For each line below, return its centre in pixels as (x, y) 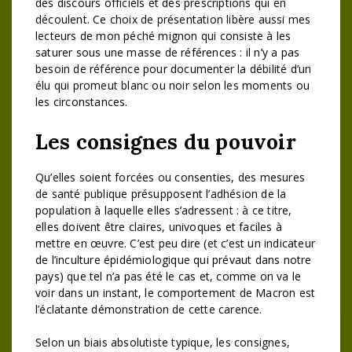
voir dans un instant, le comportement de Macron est (176, 293)
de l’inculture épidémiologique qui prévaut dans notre (174, 260)
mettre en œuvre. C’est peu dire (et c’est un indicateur (176, 243)
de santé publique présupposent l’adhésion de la (161, 194)
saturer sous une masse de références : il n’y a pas (168, 52)
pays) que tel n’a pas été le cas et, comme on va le (169, 276)
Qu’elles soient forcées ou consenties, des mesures (170, 177)
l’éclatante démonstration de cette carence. (149, 309)
